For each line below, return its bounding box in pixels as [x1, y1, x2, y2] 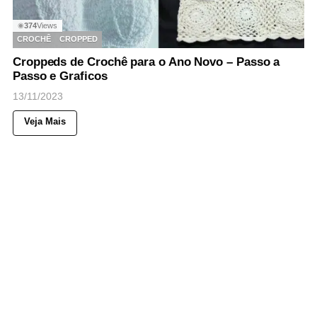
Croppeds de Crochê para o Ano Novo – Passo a [13, 54, 280, 69]
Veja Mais [24, 115, 66, 127]
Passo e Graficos [13, 69, 108, 83]
